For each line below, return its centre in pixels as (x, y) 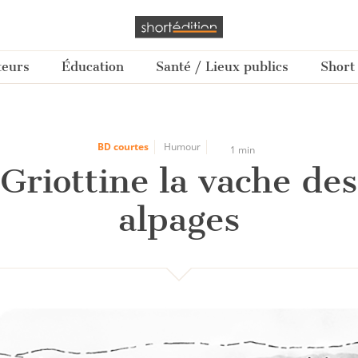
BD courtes (123, 147)
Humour (182, 147)
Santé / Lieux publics (222, 67)
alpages (179, 219)
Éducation (93, 67)
